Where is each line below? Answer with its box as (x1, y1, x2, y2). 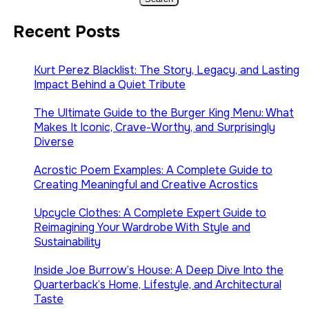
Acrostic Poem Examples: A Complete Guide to (34, 162, 272, 177)
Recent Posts (13, 21, 120, 42)
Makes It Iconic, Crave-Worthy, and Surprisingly (34, 119, 275, 134)
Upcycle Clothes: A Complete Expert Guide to (34, 205, 266, 220)
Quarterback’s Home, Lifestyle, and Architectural (34, 277, 281, 292)
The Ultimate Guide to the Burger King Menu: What (34, 105, 294, 120)
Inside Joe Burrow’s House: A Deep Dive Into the (34, 262, 283, 277)
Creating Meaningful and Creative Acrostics (34, 177, 258, 192)
